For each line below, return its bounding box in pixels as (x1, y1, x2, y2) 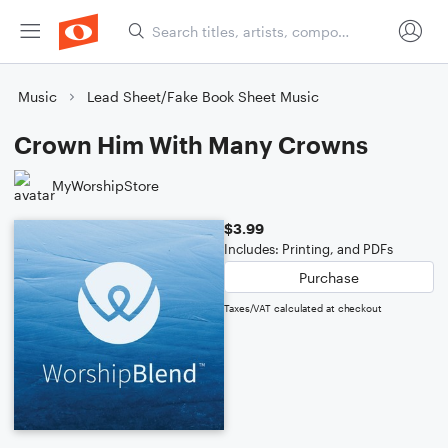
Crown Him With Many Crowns (14, 130, 368, 159)
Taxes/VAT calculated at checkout (224, 302, 382, 314)
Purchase (299, 268, 359, 286)
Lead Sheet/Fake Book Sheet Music (87, 88, 319, 105)
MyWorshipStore (52, 176, 159, 194)
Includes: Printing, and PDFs (224, 241, 393, 257)
